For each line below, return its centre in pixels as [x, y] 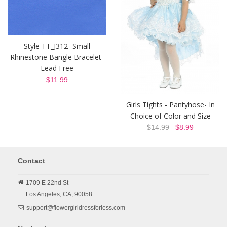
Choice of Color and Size [170, 116]
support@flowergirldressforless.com [76, 208]
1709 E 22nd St [47, 183]
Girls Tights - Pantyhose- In [170, 105]
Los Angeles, [44, 194]
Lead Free [57, 68]
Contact [31, 161]
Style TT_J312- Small [57, 46]
